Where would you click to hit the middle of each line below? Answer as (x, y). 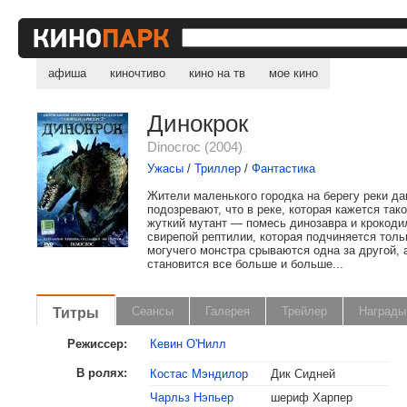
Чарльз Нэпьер (192, 397)
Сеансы (153, 311)
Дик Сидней (303, 374)
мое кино (294, 73)
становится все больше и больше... (246, 264)
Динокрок (198, 124)
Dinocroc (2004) (195, 147)
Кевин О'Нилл (189, 344)
